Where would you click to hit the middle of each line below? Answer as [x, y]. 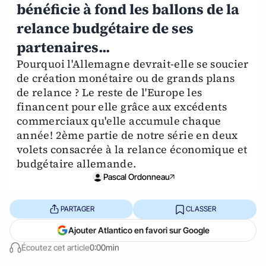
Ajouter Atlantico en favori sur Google [139, 230]
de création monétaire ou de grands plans [126, 78]
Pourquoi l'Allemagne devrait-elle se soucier [133, 64]
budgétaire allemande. [77, 163]
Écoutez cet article [56, 247]
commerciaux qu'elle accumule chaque [119, 121]
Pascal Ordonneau [137, 176]
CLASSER [201, 209]
